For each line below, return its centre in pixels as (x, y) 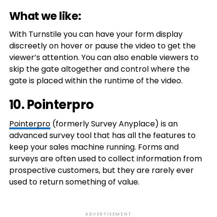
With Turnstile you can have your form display (96, 34)
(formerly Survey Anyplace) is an (114, 124)
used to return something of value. (74, 182)
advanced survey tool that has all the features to (102, 135)
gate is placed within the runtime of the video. (96, 81)
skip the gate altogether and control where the (99, 69)
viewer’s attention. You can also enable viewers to (104, 57)
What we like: (45, 16)
